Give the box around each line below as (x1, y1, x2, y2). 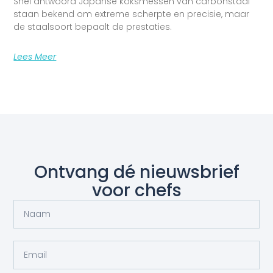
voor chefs (91, 178, 182, 202)
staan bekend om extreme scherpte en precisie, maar (13, 7, 250, 20)
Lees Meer (13, 50, 57, 63)
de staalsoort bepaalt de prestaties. (13, 20, 177, 33)
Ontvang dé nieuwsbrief (34, 160, 239, 184)
